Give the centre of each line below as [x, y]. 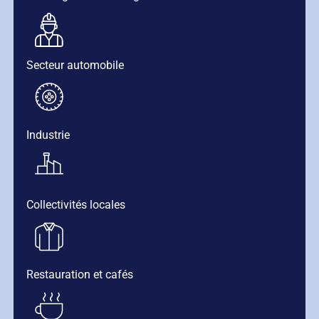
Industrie [48, 135]
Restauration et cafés [80, 275]
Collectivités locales [76, 205]
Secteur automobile [75, 66]
